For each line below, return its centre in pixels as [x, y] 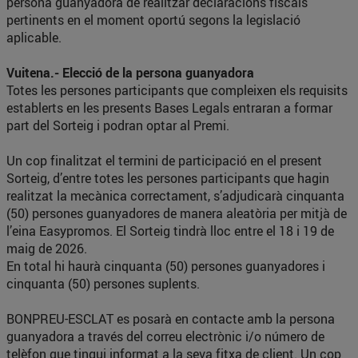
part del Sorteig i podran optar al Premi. [118, 125]
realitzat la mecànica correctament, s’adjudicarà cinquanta [175, 196]
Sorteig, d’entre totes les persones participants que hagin [168, 178]
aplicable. [34, 38]
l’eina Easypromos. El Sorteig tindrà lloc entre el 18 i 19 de [170, 231]
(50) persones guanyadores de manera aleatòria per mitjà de [177, 213]
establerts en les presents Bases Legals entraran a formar [169, 108]
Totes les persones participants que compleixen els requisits [177, 90]
